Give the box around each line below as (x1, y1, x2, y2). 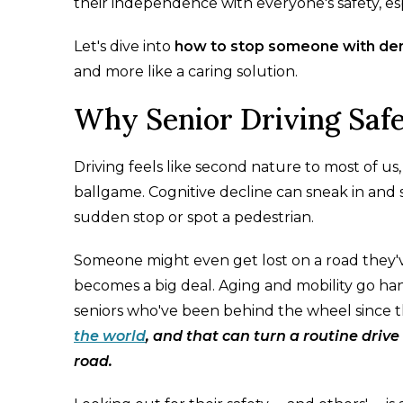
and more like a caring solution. (74, 63, 298, 81)
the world (74, 327, 146, 345)
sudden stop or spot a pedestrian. (74, 209, 314, 227)
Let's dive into (74, 38, 175, 56)
